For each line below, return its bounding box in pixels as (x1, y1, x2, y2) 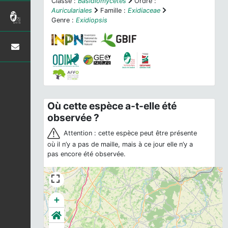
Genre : (51, 16, 76, 24)
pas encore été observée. (47, 150, 126, 158)
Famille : (98, 6, 128, 14)
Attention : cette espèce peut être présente (62, 129, 197, 137)
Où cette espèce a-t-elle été (47, 100, 177, 112)
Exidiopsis (76, 16, 107, 24)
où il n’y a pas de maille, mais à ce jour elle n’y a (47, 140, 193, 149)
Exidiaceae (128, 6, 160, 14)
